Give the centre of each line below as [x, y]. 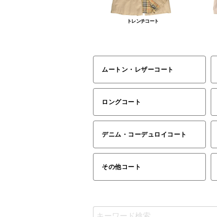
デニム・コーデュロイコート [144, 134]
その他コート [122, 167]
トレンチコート [143, 21]
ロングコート [122, 102]
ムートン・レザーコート [138, 69]
